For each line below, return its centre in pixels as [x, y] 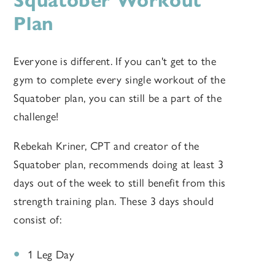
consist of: [38, 220]
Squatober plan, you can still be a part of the [118, 99]
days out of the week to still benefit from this [120, 183]
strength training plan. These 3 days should [114, 202]
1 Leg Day [51, 255]
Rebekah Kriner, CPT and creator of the [107, 146]
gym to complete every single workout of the [120, 80]
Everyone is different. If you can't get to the [115, 62]
